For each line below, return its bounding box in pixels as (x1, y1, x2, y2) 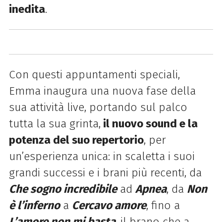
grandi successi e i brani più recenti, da (8, 166, 202, 179)
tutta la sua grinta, (8, 116, 101, 130)
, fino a (146, 198, 180, 212)
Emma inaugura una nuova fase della (8, 84, 196, 98)
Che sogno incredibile (8, 182, 117, 196)
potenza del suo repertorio (8, 133, 144, 147)
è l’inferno (8, 198, 60, 212)
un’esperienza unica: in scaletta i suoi (8, 149, 195, 163)
